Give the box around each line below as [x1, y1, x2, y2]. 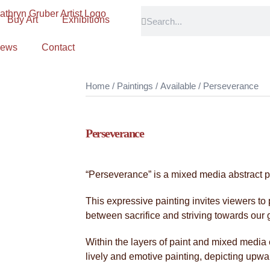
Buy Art [7, 14, 38, 25]
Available [160, 81, 196, 91]
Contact [42, 42, 75, 52]
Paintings [117, 81, 153, 91]
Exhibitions [62, 14, 110, 25]
